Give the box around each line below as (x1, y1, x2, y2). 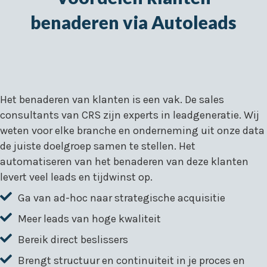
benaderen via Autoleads (30, 11, 237, 33)
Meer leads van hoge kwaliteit (18, 212, 161, 225)
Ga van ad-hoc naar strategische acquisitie (18, 191, 225, 204)
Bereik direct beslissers (18, 233, 128, 246)
